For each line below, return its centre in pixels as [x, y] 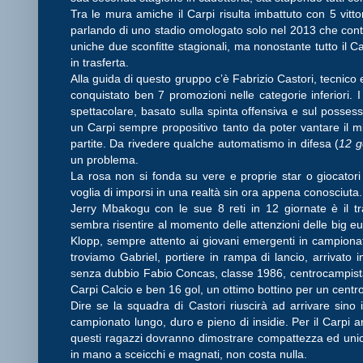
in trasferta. [100, 62]
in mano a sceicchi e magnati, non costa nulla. [189, 354]
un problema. [105, 159]
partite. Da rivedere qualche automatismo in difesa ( [205, 143]
